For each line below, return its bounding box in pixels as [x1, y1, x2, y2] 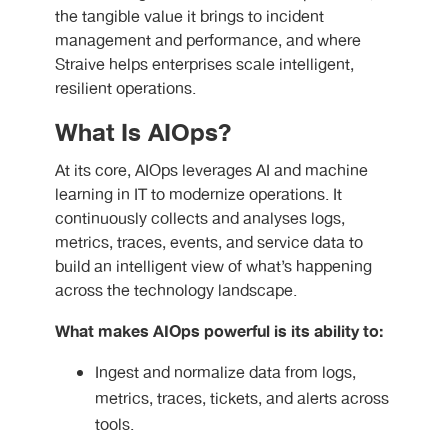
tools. [95, 413, 134, 438]
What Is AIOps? [55, 114, 231, 153]
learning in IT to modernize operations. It [55, 183, 342, 208]
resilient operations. [55, 77, 196, 102]
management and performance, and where [55, 29, 361, 54]
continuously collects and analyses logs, [55, 207, 345, 232]
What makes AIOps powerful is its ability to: [55, 319, 383, 345]
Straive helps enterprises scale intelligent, [55, 53, 354, 78]
